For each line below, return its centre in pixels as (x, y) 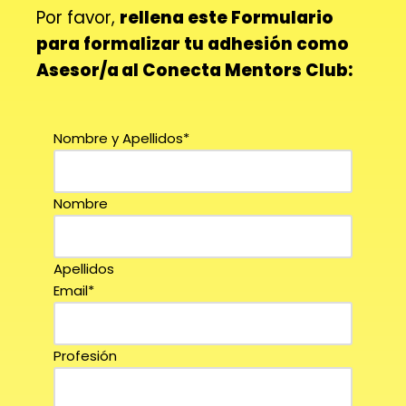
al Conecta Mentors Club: (237, 70)
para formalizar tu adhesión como (193, 44)
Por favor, (78, 18)
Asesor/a (77, 70)
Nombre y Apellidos (118, 138)
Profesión (85, 356)
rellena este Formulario (227, 18)
